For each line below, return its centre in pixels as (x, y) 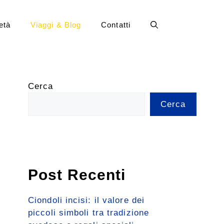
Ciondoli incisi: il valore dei (86, 200)
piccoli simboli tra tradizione (89, 213)
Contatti (116, 25)
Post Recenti (77, 175)
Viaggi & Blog (56, 25)
